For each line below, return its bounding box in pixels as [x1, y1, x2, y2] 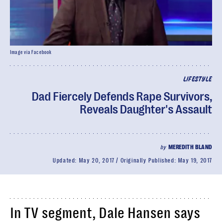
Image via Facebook [10, 50, 52, 55]
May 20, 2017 [78, 157, 114, 164]
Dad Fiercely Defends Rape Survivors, [32, 90, 212, 104]
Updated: [53, 157, 79, 164]
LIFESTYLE [183, 76, 212, 83]
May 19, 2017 [177, 157, 212, 164]
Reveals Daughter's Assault [80, 103, 212, 116]
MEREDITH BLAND [168, 144, 212, 151]
